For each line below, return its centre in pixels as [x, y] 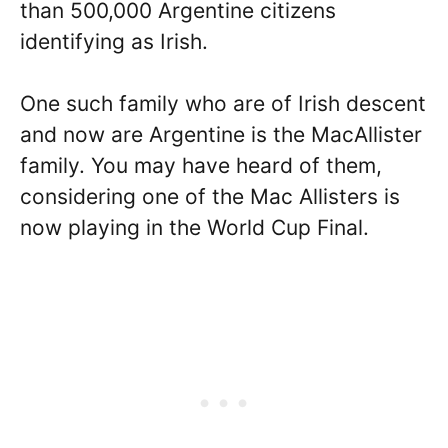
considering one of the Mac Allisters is [210, 197]
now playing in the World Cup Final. [197, 228]
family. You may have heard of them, [201, 166]
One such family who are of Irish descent [223, 104]
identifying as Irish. [114, 41]
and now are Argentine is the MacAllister [221, 135]
